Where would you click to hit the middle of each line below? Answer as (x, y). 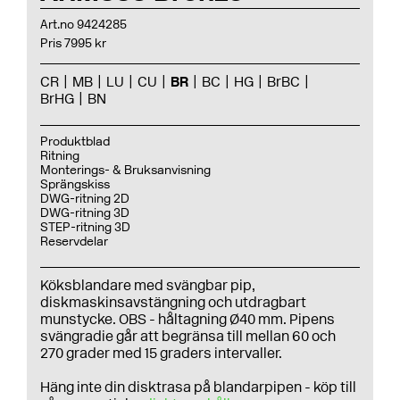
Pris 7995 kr (73, 43)
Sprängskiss (75, 184)
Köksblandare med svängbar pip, (148, 285)
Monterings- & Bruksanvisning (125, 170)
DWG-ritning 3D (85, 213)
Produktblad (75, 142)
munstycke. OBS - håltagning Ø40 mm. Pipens (187, 319)
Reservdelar (74, 242)
